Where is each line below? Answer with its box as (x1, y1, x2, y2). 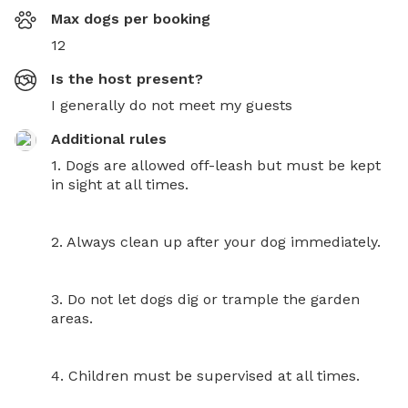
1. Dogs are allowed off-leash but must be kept (51, 156, 381, 174)
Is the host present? (51, 69, 203, 87)
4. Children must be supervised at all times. (51, 366, 360, 384)
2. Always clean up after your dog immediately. (51, 232, 381, 250)
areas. (51, 309, 93, 327)
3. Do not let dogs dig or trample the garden (51, 290, 360, 308)
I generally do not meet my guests (51, 96, 292, 114)
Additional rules (51, 129, 167, 148)
